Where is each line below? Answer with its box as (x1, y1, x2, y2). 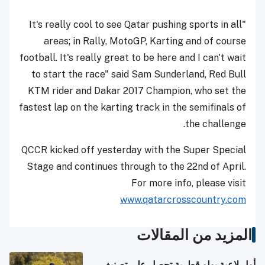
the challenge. (185, 118, 246, 130)
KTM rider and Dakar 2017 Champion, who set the (28, 85, 246, 96)
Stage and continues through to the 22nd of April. (27, 160, 246, 172)
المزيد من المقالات (137, 225, 252, 244)
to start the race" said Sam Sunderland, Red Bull (31, 68, 246, 80)
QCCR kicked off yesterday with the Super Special (21, 144, 246, 156)
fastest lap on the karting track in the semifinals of (19, 101, 246, 113)
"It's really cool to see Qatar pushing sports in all (29, 18, 242, 30)
